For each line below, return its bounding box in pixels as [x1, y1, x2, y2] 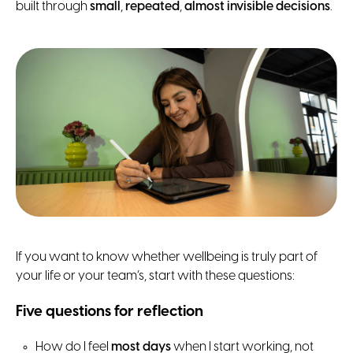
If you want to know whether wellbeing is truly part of [16, 251, 318, 265]
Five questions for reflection [16, 304, 203, 320]
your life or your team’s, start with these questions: [16, 269, 295, 284]
